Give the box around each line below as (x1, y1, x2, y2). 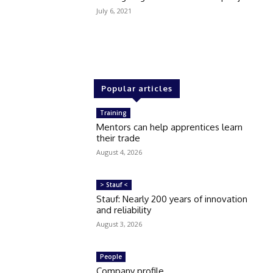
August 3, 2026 (96, 219, 143, 229)
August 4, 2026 (96, 147, 143, 157)
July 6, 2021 (96, 6, 132, 16)
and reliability (96, 204, 152, 216)
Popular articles (101, 83, 172, 93)
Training (100, 108, 127, 117)
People (100, 252, 122, 261)
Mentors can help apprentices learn (96, 121, 243, 133)
